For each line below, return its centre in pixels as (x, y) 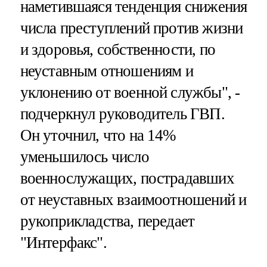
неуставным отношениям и (106, 71)
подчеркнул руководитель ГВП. (122, 114)
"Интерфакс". (63, 243)
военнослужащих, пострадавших (127, 178)
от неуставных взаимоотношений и (133, 200)
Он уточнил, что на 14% (98, 136)
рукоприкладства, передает (107, 221)
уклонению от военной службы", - (130, 93)
